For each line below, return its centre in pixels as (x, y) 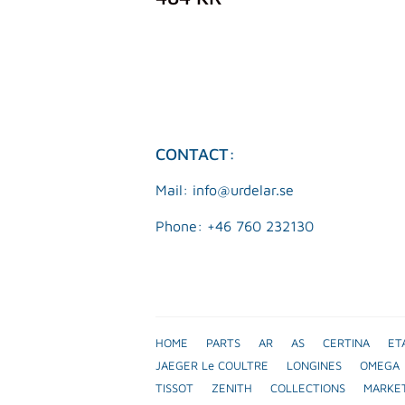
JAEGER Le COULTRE (212, 365)
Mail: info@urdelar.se (225, 189)
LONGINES (314, 365)
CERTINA (346, 342)
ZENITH (232, 387)
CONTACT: (195, 154)
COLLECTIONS (308, 387)
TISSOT (174, 387)
